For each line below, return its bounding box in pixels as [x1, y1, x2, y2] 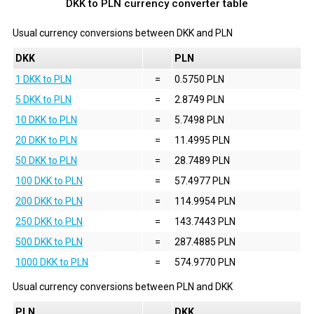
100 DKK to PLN [15, 175, 83, 186]
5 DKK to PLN [15, 93, 71, 105]
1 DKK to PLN [15, 73, 71, 85]
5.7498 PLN [175, 114, 224, 125]
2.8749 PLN [175, 93, 224, 105]
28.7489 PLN [175, 154, 230, 166]
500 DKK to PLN [15, 235, 83, 247]
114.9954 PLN [175, 195, 235, 207]
